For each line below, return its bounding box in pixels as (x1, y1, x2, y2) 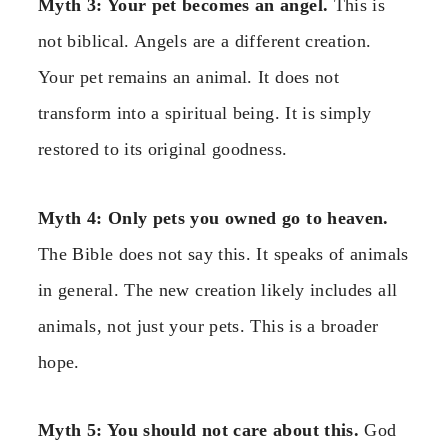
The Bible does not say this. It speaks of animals (38, 243, 409, 264)
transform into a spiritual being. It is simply (38, 103, 372, 124)
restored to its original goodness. (38, 139, 288, 160)
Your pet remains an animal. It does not (38, 67, 340, 88)
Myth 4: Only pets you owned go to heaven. (38, 207, 389, 228)
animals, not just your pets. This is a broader (38, 315, 379, 336)
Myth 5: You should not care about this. (38, 420, 360, 441)
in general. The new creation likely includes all (38, 279, 398, 300)
